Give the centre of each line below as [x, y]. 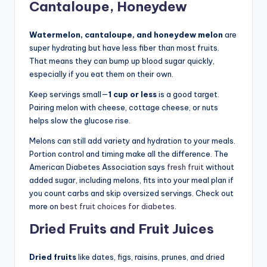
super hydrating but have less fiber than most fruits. [124, 47]
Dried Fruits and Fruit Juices [122, 229]
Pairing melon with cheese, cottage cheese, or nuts [124, 107]
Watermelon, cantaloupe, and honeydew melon [126, 34]
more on [45, 206]
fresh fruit [185, 167]
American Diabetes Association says [98, 167]
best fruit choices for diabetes [117, 206]
